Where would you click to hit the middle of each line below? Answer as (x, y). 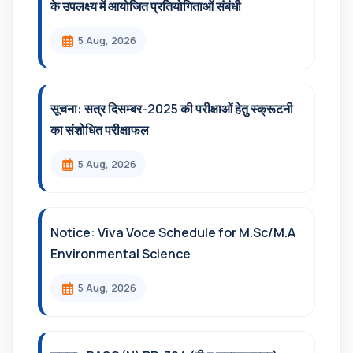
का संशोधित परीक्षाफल (100, 130)
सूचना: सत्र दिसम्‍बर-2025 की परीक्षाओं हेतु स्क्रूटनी (172, 109)
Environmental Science (121, 254)
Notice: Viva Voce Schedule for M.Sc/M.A (173, 232)
